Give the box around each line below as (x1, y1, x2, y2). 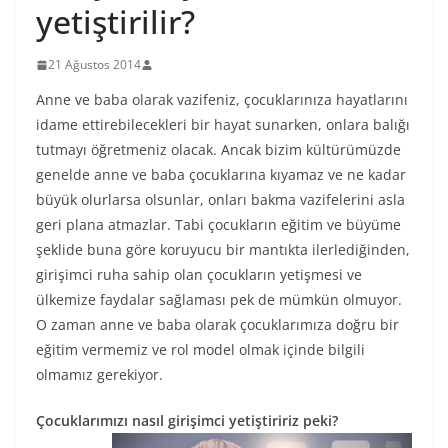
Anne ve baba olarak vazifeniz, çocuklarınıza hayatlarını (36, 90, 408, 109)
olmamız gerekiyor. (36, 365, 163, 384)
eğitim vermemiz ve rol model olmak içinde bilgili (36, 340, 365, 359)
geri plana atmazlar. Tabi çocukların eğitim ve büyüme (36, 215, 401, 234)
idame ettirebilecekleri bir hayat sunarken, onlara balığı (36, 115, 410, 134)
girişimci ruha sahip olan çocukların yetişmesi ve (36, 265, 362, 284)
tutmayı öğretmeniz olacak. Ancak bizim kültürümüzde (36, 140, 401, 159)
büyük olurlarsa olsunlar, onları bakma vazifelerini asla (36, 190, 405, 209)
